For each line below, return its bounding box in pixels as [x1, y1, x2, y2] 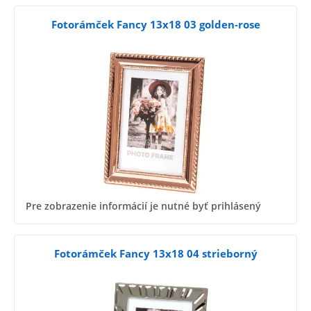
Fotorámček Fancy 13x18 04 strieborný [53, 246, 258, 260]
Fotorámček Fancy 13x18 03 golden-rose [51, 17, 260, 32]
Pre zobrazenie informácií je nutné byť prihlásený [26, 199, 261, 212]
